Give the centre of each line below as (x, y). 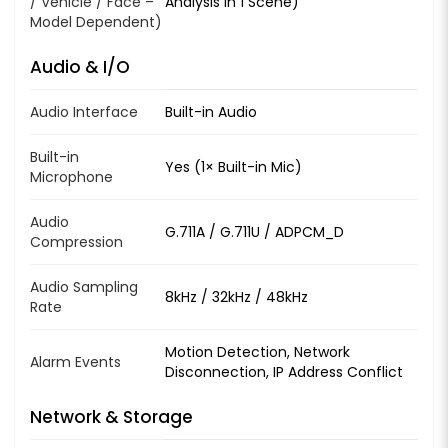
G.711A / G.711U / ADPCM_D (254, 231)
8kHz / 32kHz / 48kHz (236, 296)
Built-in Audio (211, 111)
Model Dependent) (96, 21)
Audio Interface (84, 111)
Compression (76, 241)
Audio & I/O (80, 66)
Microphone (71, 176)
